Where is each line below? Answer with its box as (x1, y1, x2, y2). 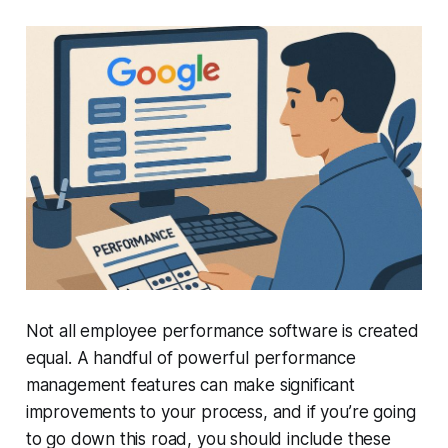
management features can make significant (25, 375, 355, 396)
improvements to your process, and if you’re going (25, 402, 416, 423)
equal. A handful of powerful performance (25, 348, 356, 369)
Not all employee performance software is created (25, 321, 419, 342)
